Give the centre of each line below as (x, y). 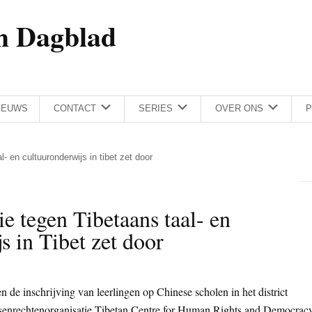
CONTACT (75, 109)
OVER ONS (239, 109)
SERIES (156, 109)
